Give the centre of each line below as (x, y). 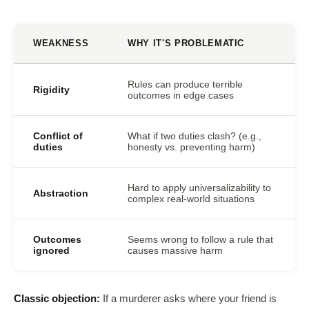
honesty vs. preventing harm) (191, 147)
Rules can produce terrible (185, 84)
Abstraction (61, 193)
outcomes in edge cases (181, 95)
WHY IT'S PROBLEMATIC (186, 43)
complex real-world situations (191, 199)
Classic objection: (57, 299)
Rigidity (51, 90)
